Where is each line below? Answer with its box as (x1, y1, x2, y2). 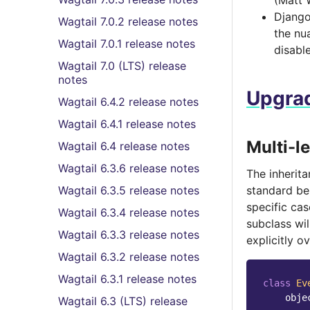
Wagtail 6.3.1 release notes (58, 272, 197, 286)
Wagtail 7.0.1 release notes (58, 37, 195, 51)
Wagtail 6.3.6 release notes (58, 161, 199, 175)
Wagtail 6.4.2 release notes (58, 95, 199, 109)
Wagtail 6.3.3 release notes (58, 228, 199, 241)
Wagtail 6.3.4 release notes (58, 206, 199, 219)
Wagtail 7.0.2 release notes (58, 15, 198, 28)
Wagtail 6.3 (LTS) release (58, 294, 188, 308)
